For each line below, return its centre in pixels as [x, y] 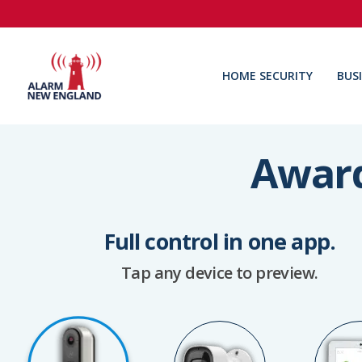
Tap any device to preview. [220, 273]
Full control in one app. [220, 241]
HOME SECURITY [267, 76]
